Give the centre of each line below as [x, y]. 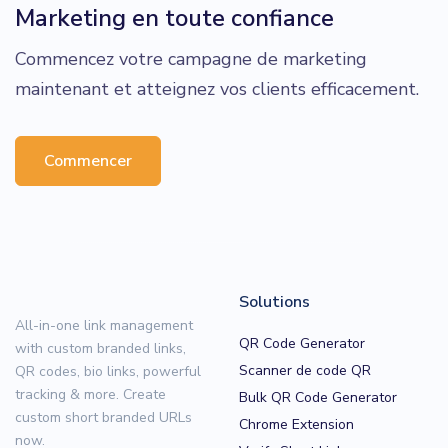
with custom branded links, [100, 348]
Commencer [88, 160]
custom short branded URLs [103, 417]
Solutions [274, 301]
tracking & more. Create [90, 394]
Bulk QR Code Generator [318, 397]
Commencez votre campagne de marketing [191, 58]
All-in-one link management [104, 325]
